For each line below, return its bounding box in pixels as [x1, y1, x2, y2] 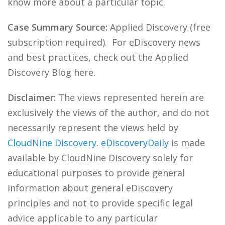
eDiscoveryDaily [101, 137, 169, 149]
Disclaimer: [8, 91, 56, 103]
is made [169, 137, 205, 149]
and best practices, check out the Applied [8, 51, 188, 63]
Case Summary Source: [8, 21, 107, 33]
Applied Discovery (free [107, 21, 210, 33]
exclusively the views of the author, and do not [8, 106, 209, 119]
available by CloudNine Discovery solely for [8, 152, 193, 164]
